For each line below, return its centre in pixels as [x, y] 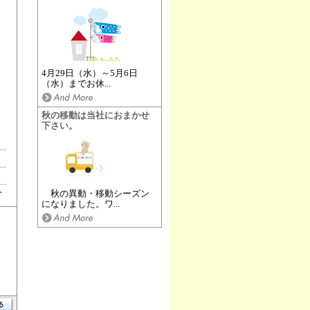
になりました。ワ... [80, 204]
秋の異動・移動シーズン [95, 194]
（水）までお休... [76, 84]
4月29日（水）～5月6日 [89, 73]
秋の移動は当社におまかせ [95, 116]
